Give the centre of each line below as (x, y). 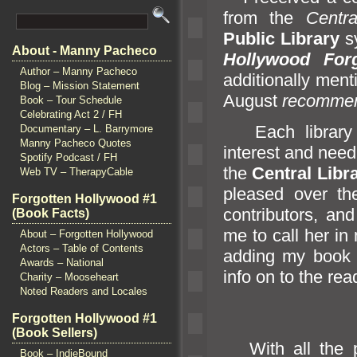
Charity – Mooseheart (69, 277)
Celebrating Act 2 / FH (71, 114)
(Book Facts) (51, 213)
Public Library (281, 38)
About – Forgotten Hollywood (86, 234)
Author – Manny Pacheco (78, 71)
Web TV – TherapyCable (76, 172)
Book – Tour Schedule (71, 100)
